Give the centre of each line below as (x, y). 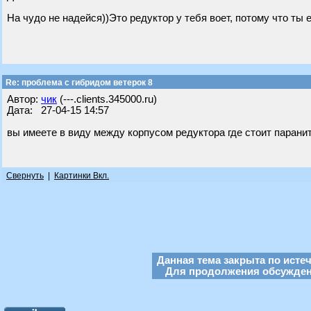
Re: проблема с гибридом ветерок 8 (78, 83)
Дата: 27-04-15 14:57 (58, 110)
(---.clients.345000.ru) (107, 99)
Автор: (24, 99)
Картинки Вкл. (82, 176)
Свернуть (25, 176)
